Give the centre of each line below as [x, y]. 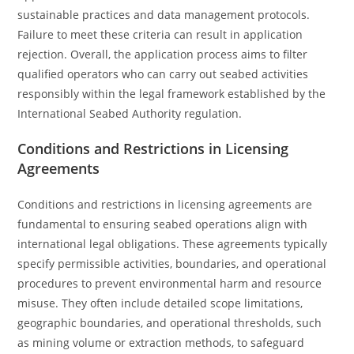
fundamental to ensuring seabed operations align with [163, 224]
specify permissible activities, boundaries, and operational [172, 264]
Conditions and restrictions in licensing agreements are [165, 204]
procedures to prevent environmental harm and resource [170, 283]
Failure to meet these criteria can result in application [160, 34]
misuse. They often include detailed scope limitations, [160, 303]
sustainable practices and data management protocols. [164, 15]
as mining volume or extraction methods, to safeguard [161, 343]
